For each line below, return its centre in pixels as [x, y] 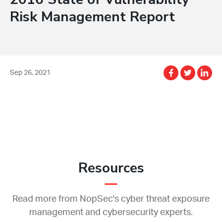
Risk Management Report [92, 17]
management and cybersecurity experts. [111, 212]
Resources [111, 168]
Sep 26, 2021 [30, 73]
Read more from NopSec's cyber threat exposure [111, 199]
